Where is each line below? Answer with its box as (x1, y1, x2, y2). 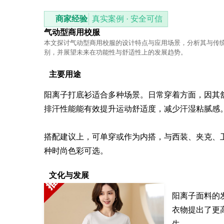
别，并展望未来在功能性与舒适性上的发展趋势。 (44, 48, 187, 56)
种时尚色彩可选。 (44, 146, 108, 155)
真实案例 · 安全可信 (92, 14, 162, 23)
